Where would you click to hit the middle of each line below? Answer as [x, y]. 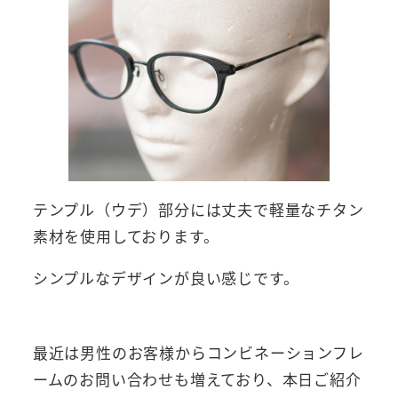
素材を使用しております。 [126, 236]
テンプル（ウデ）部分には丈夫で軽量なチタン [198, 210]
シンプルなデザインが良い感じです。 [166, 278]
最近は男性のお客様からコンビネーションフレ [198, 353]
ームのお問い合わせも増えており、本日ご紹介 [197, 379]
